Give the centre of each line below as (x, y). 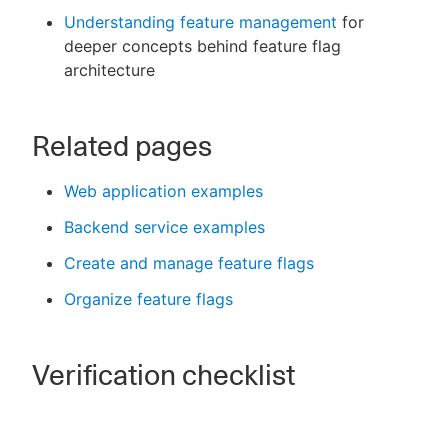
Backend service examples (164, 227)
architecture (109, 70)
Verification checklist (163, 375)
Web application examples (163, 191)
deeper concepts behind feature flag (202, 46)
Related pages (122, 146)
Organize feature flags (148, 299)
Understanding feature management (200, 22)
